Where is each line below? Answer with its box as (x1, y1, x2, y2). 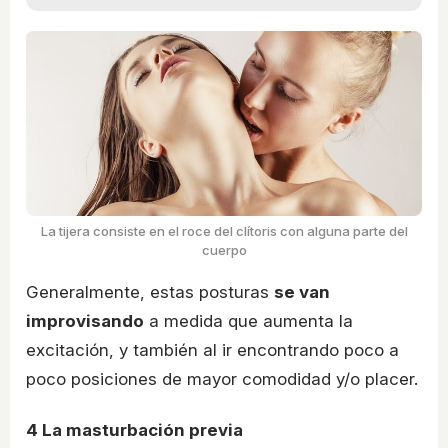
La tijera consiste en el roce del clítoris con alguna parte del (40, 222, 408, 239)
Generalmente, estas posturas (26, 281, 274, 302)
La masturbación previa (38, 420, 243, 441)
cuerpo (201, 241, 247, 258)
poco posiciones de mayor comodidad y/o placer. (26, 368, 418, 389)
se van (274, 281, 330, 302)
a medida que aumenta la (144, 310, 353, 331)
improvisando (26, 310, 144, 331)
